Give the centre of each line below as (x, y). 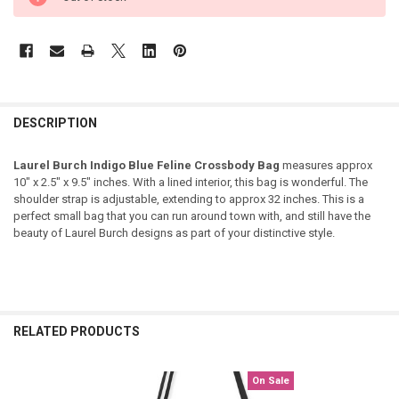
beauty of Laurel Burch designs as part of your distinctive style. (174, 233)
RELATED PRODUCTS (76, 332)
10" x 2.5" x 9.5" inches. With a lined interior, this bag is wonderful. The (190, 183)
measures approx (326, 166)
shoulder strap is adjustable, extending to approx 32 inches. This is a (188, 199)
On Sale (271, 380)
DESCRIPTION (55, 122)
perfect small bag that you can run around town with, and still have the (191, 216)
